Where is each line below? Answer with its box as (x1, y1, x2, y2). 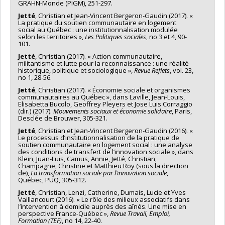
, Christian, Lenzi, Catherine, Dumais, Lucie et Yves (35, 187, 186, 197)
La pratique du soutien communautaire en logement (18, 18, 176, 27)
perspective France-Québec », (18, 208, 110, 218)
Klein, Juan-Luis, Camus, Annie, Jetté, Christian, (18, 154, 157, 163)
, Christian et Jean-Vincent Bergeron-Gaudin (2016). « (35, 126, 193, 135)
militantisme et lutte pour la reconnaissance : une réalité (18, 58, 189, 68)
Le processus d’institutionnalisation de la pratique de (18, 133, 179, 142)
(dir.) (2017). (18, 106, 53, 116)
